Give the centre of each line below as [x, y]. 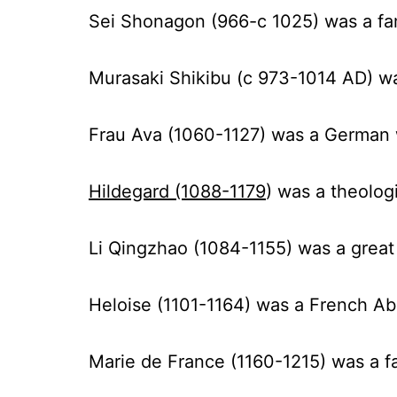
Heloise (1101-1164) [172, 305]
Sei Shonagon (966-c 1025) [204, 21]
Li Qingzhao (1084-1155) [191, 248]
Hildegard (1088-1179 [177, 191]
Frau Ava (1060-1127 [174, 135]
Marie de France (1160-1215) [207, 362]
